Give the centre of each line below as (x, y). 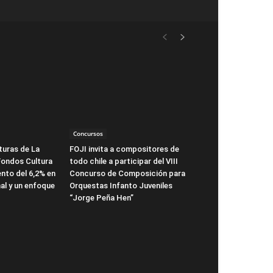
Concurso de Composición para (127, 173)
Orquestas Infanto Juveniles (121, 185)
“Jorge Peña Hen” (101, 197)
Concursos (88, 133)
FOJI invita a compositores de (124, 149)
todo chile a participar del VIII (124, 161)
